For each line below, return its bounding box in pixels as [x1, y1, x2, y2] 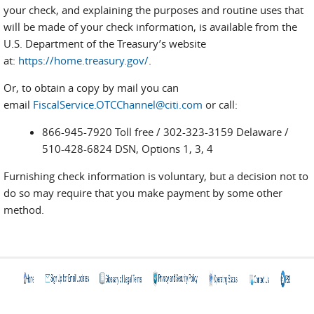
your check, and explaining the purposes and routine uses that [4, 3, 303, 17]
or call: [203, 97, 238, 111]
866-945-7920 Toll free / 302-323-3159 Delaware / [42, 125, 289, 139]
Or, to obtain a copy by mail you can [4, 81, 179, 95]
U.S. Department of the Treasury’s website [4, 36, 206, 50]
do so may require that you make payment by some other [4, 186, 282, 200]
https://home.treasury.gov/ [18, 53, 149, 67]
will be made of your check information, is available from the [4, 20, 297, 34]
